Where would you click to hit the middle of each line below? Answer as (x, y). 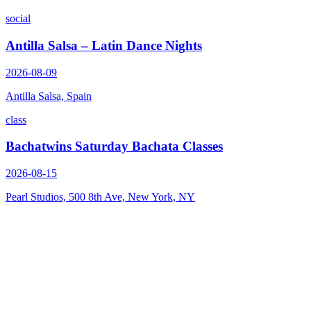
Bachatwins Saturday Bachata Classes (114, 146)
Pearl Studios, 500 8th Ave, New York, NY (100, 197)
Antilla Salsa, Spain (49, 96)
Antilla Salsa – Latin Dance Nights (104, 45)
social (18, 19)
